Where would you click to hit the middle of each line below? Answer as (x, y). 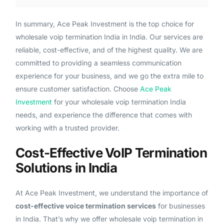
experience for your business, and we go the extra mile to (109, 76)
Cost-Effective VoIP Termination (111, 152)
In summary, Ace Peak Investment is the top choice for (104, 24)
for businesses (180, 205)
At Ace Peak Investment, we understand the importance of (111, 192)
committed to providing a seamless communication (98, 63)
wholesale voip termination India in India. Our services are (109, 37)
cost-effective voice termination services (85, 205)
